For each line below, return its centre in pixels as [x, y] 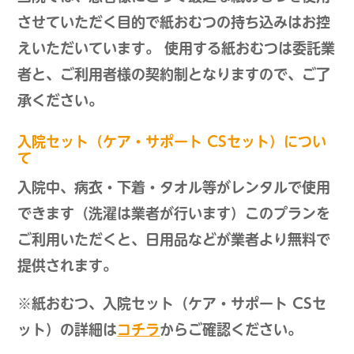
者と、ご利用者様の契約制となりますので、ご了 [174, 75]
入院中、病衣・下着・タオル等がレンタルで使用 [174, 188]
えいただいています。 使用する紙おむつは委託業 [177, 49]
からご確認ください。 [231, 330]
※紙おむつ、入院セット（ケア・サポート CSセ [172, 304]
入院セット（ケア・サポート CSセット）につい [172, 142]
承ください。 [60, 101]
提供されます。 [68, 266]
